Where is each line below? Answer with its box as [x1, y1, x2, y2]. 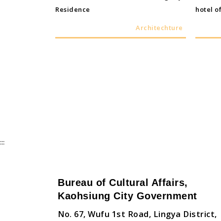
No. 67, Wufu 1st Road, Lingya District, [58, 209, 217, 220]
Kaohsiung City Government [58, 190, 197, 202]
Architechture [136, 23, 183, 33]
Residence [55, 5, 90, 14]
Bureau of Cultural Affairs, [58, 177, 188, 188]
